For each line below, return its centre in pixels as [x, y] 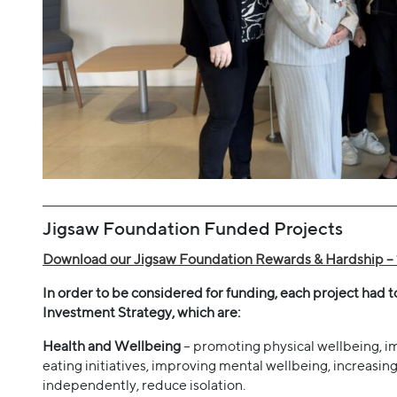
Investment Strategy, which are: [141, 313]
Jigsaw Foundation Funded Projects [193, 229]
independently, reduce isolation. [144, 385]
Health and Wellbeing [113, 346]
